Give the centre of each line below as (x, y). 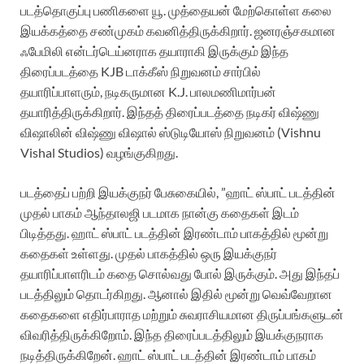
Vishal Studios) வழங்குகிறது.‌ (99, 153)
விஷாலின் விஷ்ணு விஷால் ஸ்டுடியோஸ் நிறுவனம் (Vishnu (171, 132)
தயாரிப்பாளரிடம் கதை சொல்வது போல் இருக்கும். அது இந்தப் (180, 274)
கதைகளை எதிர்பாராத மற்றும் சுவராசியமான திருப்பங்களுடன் (182, 314)
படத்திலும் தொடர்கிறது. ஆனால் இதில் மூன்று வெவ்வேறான (176, 294)
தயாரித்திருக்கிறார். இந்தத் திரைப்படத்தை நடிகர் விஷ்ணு (170, 112)
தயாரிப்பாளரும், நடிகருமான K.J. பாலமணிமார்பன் (148, 92)
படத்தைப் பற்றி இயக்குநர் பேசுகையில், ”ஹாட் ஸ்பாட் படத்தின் (178, 193)
